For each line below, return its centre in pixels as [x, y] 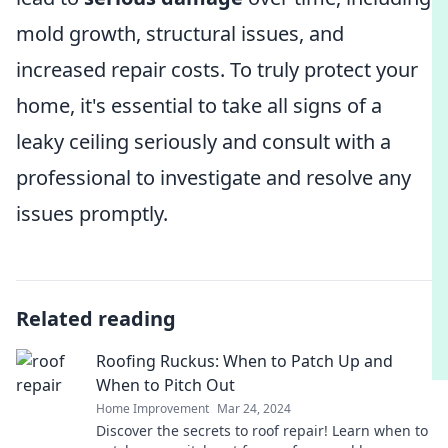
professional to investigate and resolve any [213, 177]
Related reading [96, 318]
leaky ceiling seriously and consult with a [203, 141]
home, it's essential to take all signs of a [199, 105]
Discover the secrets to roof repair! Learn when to [262, 430]
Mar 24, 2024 [254, 408]
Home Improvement [152, 408]
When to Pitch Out [165, 385]
